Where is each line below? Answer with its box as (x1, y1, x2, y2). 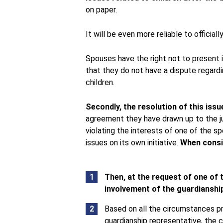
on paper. (86, 5, 117, 14)
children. (86, 78, 114, 87)
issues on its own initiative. (86, 138, 180, 147)
